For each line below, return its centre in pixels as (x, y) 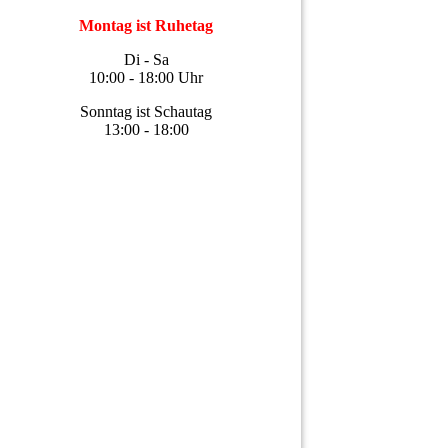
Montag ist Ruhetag (146, 25)
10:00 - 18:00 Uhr (146, 77)
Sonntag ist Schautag (146, 111)
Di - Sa (146, 59)
